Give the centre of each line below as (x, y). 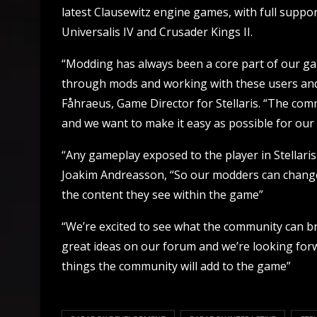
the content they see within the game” (162, 195)
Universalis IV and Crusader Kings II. (157, 32)
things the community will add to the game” (176, 266)
